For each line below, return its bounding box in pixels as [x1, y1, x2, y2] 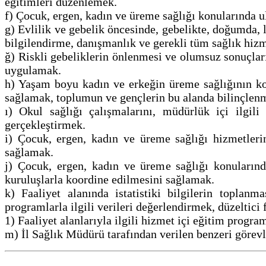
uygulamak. [5, 63, 64, 77]
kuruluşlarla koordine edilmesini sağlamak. [5, 172, 214, 186]
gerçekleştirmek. [5, 118, 88, 131]
